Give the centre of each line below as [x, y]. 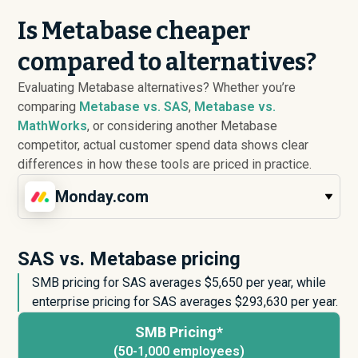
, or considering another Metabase [183, 126]
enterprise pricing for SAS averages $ [137, 302]
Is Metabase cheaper [134, 31]
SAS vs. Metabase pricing [129, 259]
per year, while [285, 282]
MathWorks [53, 126]
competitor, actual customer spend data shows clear [163, 145]
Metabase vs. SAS [134, 107]
